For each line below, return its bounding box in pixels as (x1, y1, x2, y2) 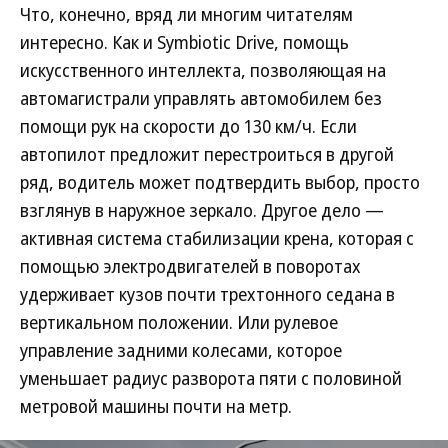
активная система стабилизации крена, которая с (20, 225, 414, 250)
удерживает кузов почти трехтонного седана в (20, 281, 395, 306)
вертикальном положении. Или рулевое (20, 309, 338, 334)
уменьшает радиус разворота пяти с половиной (20, 365, 402, 390)
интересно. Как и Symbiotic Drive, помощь (20, 29, 349, 54)
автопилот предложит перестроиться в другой (20, 141, 394, 166)
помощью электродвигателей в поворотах (20, 253, 361, 278)
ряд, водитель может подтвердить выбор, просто (20, 169, 420, 194)
